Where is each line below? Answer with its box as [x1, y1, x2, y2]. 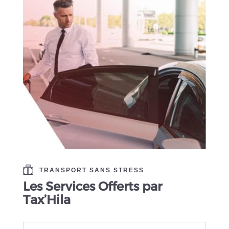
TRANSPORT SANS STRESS [39, 166, 144, 174]
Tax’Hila [22, 192, 71, 207]
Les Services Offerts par [22, 178, 162, 194]
